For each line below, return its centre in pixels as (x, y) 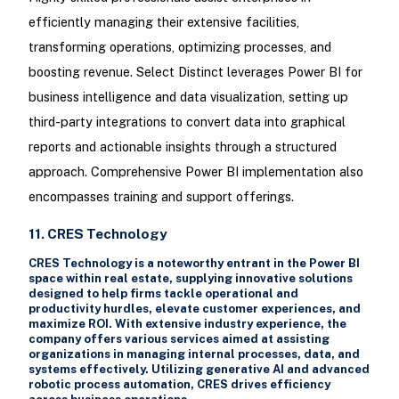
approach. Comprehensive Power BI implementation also (195, 171)
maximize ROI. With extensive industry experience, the (187, 324)
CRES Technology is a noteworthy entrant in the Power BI (194, 264)
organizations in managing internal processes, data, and (194, 354)
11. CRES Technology (98, 234)
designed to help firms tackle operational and (163, 294)
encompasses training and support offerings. (161, 196)
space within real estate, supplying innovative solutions (190, 279)
